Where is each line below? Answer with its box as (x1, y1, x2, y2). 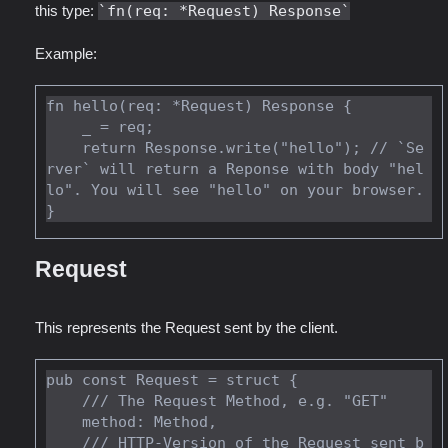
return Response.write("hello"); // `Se (46, 139, 82, 157)
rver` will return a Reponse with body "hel (46, 160, 424, 178)
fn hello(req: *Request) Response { (46, 97, 352, 115)
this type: (35, 2, 98, 19)
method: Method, (46, 412, 82, 431)
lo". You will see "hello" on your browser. (46, 181, 424, 199)
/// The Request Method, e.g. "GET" (46, 391, 82, 410)
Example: (35, 45, 97, 62)
